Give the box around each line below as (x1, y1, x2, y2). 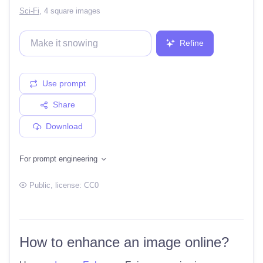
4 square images (44, 6, 100, 15)
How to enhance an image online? (19, 234, 229, 250)
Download (45, 121, 83, 131)
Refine (177, 38, 204, 48)
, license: (50, 180, 84, 190)
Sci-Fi (19, 6, 39, 15)
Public (29, 180, 50, 190)
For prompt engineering (19, 154, 100, 163)
